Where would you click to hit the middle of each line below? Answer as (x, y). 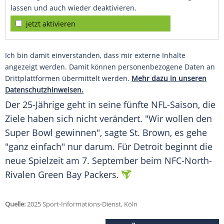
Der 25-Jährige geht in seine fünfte (78, 105)
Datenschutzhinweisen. (44, 90)
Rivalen (21, 175)
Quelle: (15, 204)
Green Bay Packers (77, 175)
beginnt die (187, 147)
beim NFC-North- (175, 161)
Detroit (148, 147)
